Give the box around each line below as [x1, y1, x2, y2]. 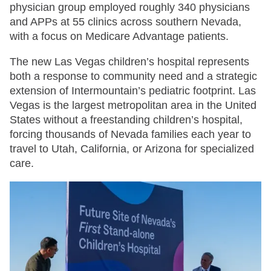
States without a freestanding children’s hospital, [10, 114, 243, 126]
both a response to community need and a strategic [10, 70, 257, 83]
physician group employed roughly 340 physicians [10, 1, 250, 14]
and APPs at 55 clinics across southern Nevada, [10, 16, 241, 28]
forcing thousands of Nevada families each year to [10, 128, 251, 141]
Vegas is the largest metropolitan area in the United [10, 99, 256, 112]
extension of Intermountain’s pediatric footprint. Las [10, 85, 256, 97]
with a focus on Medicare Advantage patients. [10, 30, 229, 43]
